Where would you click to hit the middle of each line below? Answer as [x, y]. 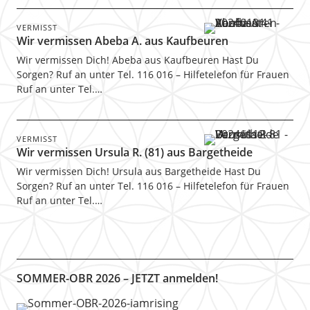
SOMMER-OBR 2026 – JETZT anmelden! [117, 278]
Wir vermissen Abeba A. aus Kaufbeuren [122, 41]
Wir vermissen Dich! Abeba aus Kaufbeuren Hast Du [137, 60]
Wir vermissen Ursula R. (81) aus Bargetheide [134, 152]
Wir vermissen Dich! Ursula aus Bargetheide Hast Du [138, 171]
